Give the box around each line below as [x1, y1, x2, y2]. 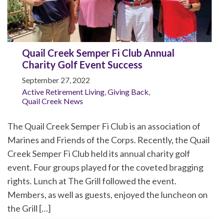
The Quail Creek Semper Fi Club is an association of [7, 121, 200, 132]
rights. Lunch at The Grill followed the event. [7, 175, 176, 187]
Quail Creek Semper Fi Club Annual [22, 47, 175, 59]
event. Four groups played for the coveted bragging [7, 162, 203, 173]
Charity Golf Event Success [22, 59, 142, 71]
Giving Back [108, 87, 149, 97]
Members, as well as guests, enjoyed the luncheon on [7, 189, 208, 200]
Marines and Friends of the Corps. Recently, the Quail [7, 134, 210, 146]
